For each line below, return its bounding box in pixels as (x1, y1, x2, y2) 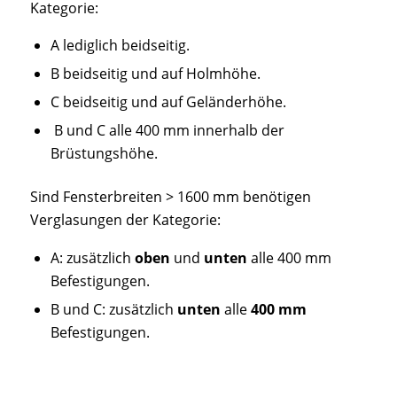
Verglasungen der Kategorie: (29, 210, 221, 230)
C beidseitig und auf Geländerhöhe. (50, 92, 286, 113)
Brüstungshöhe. (50, 144, 158, 164)
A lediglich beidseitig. (50, 35, 190, 56)
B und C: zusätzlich (50, 300, 177, 320)
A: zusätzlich (50, 248, 135, 269)
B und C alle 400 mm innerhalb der (50, 121, 284, 141)
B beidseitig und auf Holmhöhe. (50, 64, 261, 84)
